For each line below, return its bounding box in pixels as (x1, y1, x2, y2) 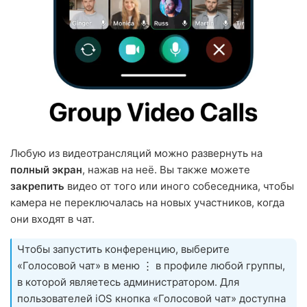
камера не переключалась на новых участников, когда (10, 196, 284, 210)
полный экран (10, 163, 82, 177)
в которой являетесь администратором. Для (17, 275, 239, 289)
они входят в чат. (10, 212, 95, 226)
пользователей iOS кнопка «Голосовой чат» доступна (17, 292, 286, 306)
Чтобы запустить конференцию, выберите (17, 243, 230, 256)
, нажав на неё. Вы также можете (82, 163, 250, 177)
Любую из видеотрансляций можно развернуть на (10, 147, 262, 160)
